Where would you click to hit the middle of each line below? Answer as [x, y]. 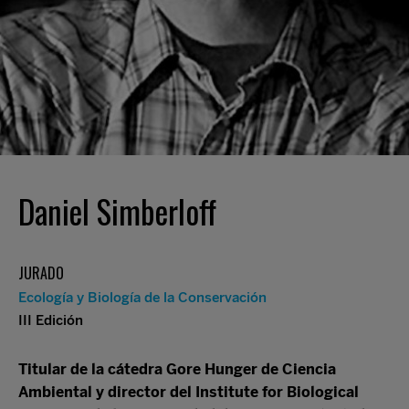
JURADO [41, 273]
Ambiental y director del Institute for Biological [189, 392]
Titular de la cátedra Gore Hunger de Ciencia [177, 369]
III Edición [51, 320]
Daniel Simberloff [117, 211]
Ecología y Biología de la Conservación [142, 298]
